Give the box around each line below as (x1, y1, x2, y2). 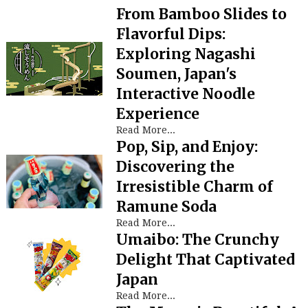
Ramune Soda (115, 197, 217, 216)
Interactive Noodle (115, 85, 255, 103)
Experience (115, 104, 199, 123)
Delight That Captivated (115, 250, 295, 269)
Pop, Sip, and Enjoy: (115, 137, 258, 156)
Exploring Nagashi (115, 45, 256, 63)
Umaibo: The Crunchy (115, 230, 279, 249)
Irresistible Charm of (115, 177, 273, 196)
